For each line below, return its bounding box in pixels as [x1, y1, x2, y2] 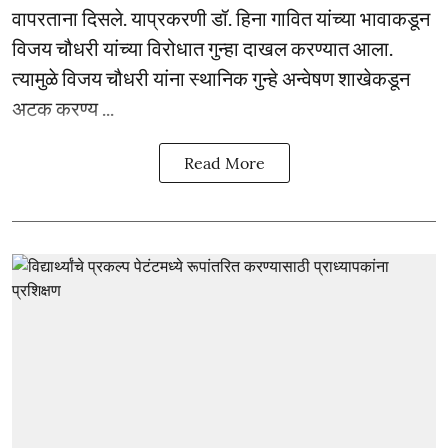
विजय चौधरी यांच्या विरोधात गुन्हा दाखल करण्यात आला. [12, 35, 393, 60]
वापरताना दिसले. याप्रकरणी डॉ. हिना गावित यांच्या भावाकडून [12, 5, 430, 30]
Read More [183, 152, 265, 173]
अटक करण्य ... [12, 95, 114, 120]
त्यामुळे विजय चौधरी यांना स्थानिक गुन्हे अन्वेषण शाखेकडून [12, 65, 410, 90]
